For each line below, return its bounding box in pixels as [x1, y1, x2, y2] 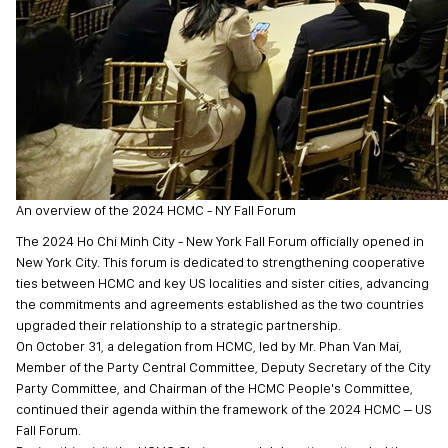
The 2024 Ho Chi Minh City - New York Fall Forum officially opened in [16, 233, 424, 249]
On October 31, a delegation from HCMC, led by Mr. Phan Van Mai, [16, 338, 402, 354]
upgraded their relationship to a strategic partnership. [16, 317, 341, 333]
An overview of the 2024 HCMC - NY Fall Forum [16, 202, 296, 218]
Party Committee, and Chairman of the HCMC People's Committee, [16, 380, 413, 396]
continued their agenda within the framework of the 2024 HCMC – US [16, 401, 432, 417]
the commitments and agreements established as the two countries [16, 296, 424, 312]
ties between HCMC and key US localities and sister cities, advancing [16, 275, 429, 291]
